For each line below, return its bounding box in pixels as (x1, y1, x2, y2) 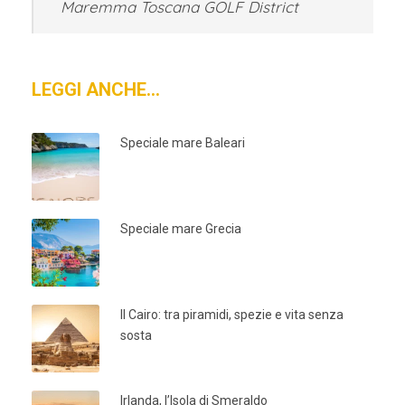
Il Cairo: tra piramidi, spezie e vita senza (120, 306, 344, 322)
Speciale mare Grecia (120, 221, 241, 236)
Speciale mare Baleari (120, 135, 245, 150)
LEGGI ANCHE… (32, 78, 160, 100)
